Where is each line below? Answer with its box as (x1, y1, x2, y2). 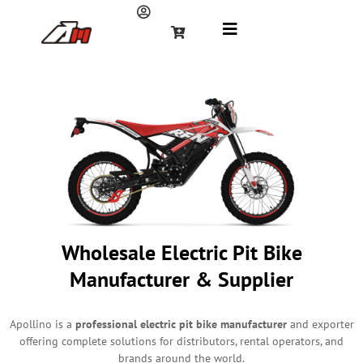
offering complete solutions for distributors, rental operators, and (19, 333, 344, 349)
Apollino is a (9, 316, 75, 332)
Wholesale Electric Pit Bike (61, 238, 302, 266)
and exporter (286, 316, 354, 332)
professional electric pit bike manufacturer (75, 316, 287, 332)
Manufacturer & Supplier (70, 265, 293, 293)
